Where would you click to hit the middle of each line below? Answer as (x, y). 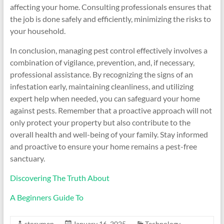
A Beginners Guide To (46, 197)
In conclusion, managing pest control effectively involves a (108, 50)
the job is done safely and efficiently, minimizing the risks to (110, 19)
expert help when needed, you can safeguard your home (105, 98)
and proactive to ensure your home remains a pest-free (103, 146)
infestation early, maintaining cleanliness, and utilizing (101, 86)
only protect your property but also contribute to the (100, 122)
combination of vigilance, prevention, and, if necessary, (102, 62)
